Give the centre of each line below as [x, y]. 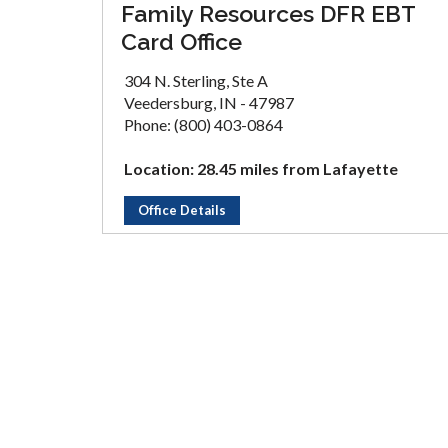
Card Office [181, 41]
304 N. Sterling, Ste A [196, 80]
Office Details [182, 210]
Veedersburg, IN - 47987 [209, 102]
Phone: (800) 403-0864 [203, 124]
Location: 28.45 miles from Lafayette [261, 168]
